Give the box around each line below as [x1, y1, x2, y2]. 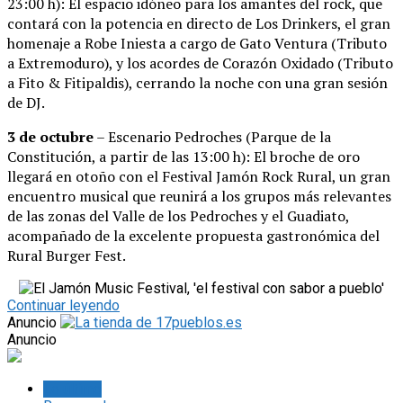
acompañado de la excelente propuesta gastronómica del [7, 225, 380, 246]
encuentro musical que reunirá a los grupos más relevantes [7, 185, 391, 206]
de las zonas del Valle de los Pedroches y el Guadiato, [7, 205, 349, 226]
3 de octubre [7, 126, 94, 147]
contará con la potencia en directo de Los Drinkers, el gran [7, 13, 390, 33]
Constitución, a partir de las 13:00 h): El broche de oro [7, 146, 360, 166]
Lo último [43, 380, 102, 398]
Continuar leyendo [7, 296, 120, 314]
